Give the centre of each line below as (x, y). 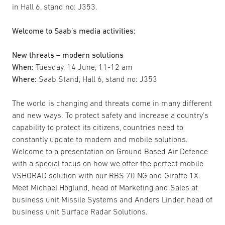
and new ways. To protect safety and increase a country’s (110, 115)
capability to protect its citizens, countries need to (98, 127)
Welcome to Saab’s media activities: (74, 31)
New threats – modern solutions (68, 55)
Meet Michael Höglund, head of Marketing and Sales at (105, 187)
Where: (24, 79)
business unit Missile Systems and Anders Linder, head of (112, 199)
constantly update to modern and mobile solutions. (100, 139)
